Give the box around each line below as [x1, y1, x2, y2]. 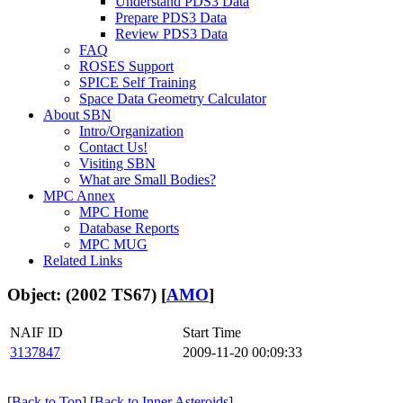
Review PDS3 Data [115, 25, 228, 41]
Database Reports [79, 219, 179, 236]
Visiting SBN [79, 155, 156, 171]
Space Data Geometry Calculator [79, 90, 266, 106]
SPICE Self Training [79, 74, 196, 90]
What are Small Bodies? [79, 171, 216, 187]
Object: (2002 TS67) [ [7, 285, 166, 305]
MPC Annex [43, 187, 115, 203]
